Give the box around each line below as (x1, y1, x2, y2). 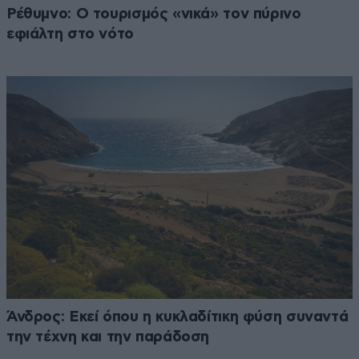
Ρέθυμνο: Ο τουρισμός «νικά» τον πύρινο (6, 6, 301, 22)
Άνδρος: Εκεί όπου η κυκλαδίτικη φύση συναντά (6, 309, 349, 325)
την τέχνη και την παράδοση (6, 329, 210, 345)
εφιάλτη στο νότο (6, 26, 134, 42)
